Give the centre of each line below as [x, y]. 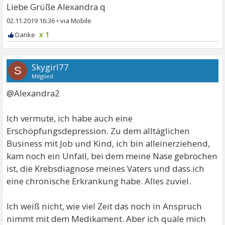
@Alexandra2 [33, 93]
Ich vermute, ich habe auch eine [70, 118]
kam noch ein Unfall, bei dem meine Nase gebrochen [112, 156]
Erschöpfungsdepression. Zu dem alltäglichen [98, 131]
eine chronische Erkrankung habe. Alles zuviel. [99, 181]
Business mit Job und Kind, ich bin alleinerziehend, [108, 143]
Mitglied [43, 76]
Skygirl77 [50, 67]
